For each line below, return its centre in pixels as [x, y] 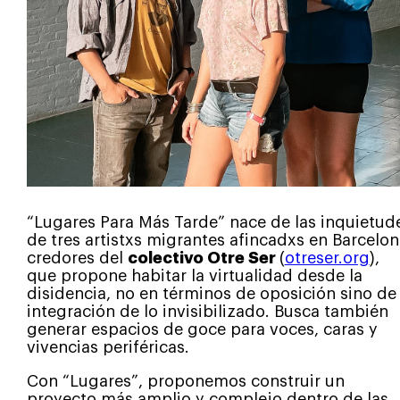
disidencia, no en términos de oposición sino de [211, 293]
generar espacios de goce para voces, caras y [202, 329]
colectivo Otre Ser [203, 258]
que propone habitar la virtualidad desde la [194, 275]
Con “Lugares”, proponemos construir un [185, 381]
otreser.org [327, 258]
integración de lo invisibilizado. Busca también [207, 311]
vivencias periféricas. [108, 347]
